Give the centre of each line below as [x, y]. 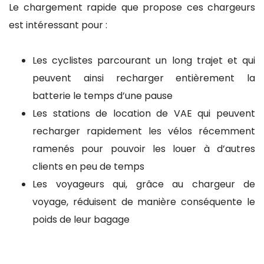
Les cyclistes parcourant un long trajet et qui [144, 61]
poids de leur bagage [81, 220]
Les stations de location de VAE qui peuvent [144, 114]
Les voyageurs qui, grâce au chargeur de [144, 184]
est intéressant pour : [58, 25]
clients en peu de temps [88, 167]
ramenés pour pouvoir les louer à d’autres [144, 149]
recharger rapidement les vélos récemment [144, 131]
